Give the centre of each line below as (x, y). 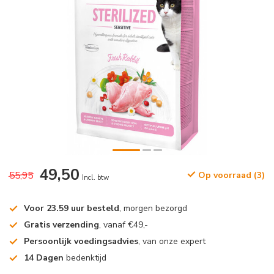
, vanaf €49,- (124, 225)
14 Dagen (44, 258)
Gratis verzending (61, 225)
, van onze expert (172, 241)
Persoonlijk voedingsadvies (81, 241)
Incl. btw (95, 178)
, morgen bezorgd (153, 208)
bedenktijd (85, 258)
